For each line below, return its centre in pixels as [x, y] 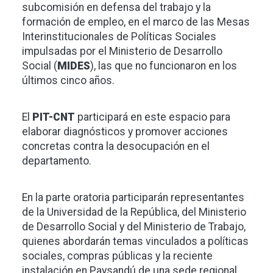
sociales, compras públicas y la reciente [117, 256]
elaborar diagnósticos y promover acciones [125, 132]
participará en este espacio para [153, 117]
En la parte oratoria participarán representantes [133, 198]
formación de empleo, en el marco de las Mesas [136, 22]
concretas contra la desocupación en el [116, 147]
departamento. [57, 161]
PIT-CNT [54, 117]
